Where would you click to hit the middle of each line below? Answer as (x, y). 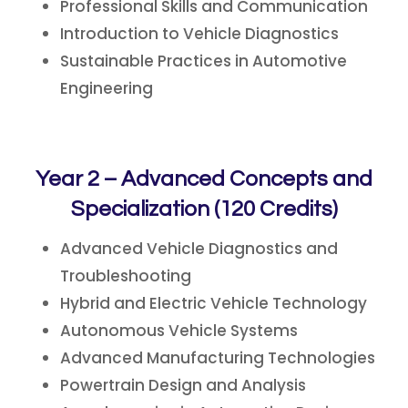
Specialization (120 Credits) (204, 209)
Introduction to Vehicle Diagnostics (199, 34)
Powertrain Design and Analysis (183, 385)
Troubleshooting (126, 276)
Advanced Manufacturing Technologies (218, 358)
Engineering (107, 88)
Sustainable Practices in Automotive (204, 61)
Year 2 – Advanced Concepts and (204, 179)
